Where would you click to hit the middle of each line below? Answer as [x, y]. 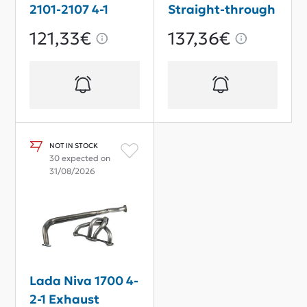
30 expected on [80, 158]
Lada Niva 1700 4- [84, 280]
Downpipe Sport [79, 46]
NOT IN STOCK [74, 145]
